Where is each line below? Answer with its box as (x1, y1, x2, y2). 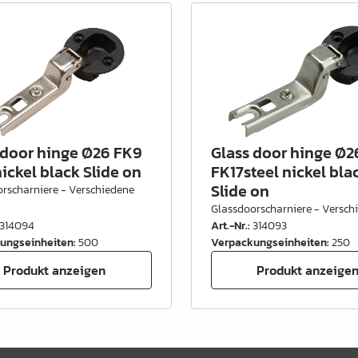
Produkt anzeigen (3, 260, 106, 280)
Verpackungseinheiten (210, 234, 327, 251)
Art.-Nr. (210, 217, 248, 234)
